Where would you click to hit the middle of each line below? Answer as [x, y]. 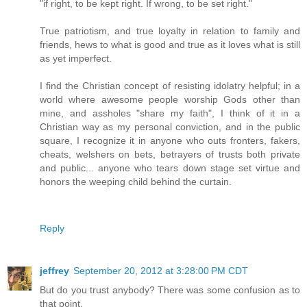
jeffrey [54, 271]
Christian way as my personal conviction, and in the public [170, 127]
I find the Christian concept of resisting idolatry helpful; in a [170, 86]
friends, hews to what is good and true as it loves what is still [170, 45]
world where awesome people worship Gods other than [170, 100]
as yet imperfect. [76, 59]
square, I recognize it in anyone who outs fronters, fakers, [170, 141]
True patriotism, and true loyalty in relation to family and [170, 31]
